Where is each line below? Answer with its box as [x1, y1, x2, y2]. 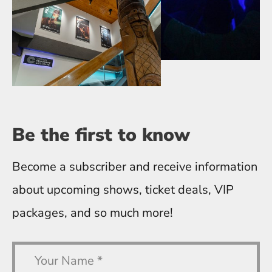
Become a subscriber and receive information [12, 158, 257, 175]
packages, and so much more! [12, 204, 173, 221]
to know [118, 122, 190, 148]
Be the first [12, 122, 118, 148]
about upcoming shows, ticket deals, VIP [12, 181, 234, 198]
